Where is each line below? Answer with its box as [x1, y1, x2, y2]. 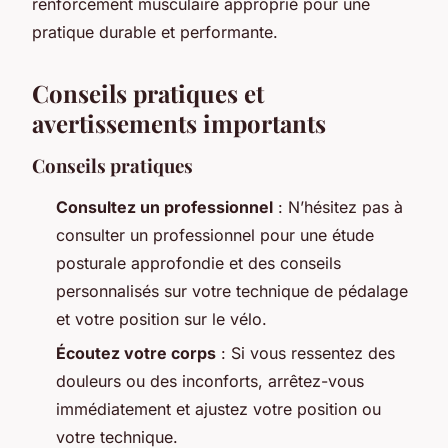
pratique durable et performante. [32, 21, 278, 42]
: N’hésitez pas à [273, 196, 403, 217]
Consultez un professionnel [56, 196, 273, 217]
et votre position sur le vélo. [56, 308, 267, 329]
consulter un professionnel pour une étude [56, 224, 374, 245]
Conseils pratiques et [32, 76, 264, 109]
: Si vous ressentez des [216, 343, 395, 364]
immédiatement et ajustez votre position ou [56, 399, 381, 420]
